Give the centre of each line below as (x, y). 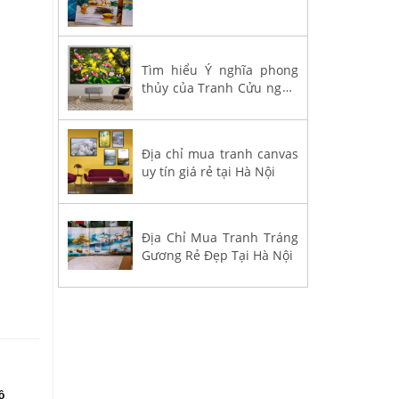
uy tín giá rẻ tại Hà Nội (208, 171)
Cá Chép (166, 105)
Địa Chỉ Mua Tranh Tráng (220, 237)
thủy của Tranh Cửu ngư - (220, 87)
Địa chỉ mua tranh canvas (220, 153)
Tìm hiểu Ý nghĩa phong (220, 69)
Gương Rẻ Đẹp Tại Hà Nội (217, 255)
